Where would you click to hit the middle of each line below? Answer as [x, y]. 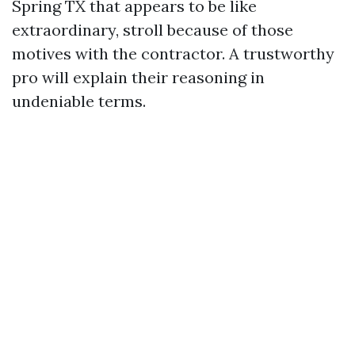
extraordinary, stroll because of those [153, 30]
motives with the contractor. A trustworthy [173, 53]
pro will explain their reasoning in [138, 77]
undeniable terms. [79, 101]
